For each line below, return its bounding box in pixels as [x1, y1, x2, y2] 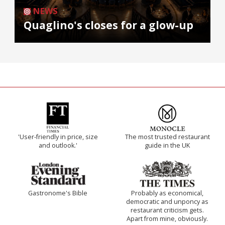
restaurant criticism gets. [131, 206, 204, 215]
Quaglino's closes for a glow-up [24, 18, 193, 33]
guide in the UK [145, 141, 190, 150]
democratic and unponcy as [126, 197, 208, 206]
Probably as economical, [131, 189, 203, 198]
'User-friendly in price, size [18, 133, 98, 142]
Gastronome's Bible [28, 189, 87, 198]
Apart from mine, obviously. [127, 214, 208, 223]
